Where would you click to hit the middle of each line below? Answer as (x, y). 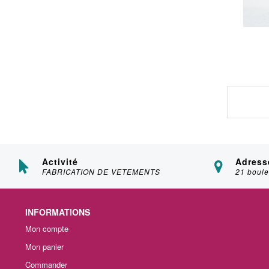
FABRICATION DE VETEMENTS (101, 172)
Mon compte (47, 229)
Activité (60, 162)
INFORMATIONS (58, 212)
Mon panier (44, 247)
